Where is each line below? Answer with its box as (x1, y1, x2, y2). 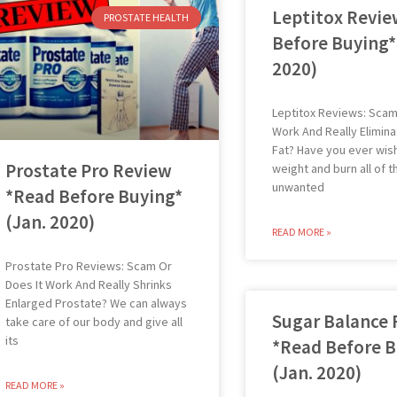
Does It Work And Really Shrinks (4, 276, 172, 292)
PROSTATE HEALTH (103, 11, 189, 25)
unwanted (272, 179, 325, 195)
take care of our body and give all (4, 313, 183, 330)
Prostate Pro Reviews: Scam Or (4, 257, 172, 274)
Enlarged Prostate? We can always (4, 294, 187, 311)
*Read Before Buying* (4, 183, 183, 208)
